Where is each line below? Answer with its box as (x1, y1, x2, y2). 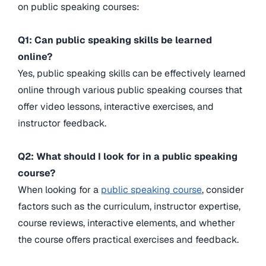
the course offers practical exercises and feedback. (18, 233, 239, 246)
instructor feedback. (18, 117, 106, 130)
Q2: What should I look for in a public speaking (18, 150, 237, 163)
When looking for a (18, 183, 101, 197)
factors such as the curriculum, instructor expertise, (18, 200, 240, 213)
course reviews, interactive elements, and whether (18, 217, 235, 230)
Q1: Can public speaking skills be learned (18, 34, 212, 47)
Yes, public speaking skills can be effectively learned (18, 67, 246, 80)
